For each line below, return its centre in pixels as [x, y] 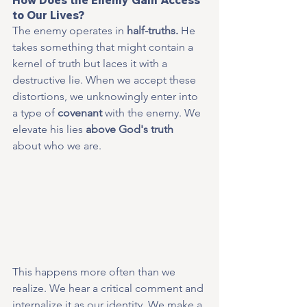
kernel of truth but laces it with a [91, 63]
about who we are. [57, 145]
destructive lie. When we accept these [106, 79]
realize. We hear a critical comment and [109, 288]
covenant [80, 112]
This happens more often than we [95, 271]
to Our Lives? [49, 15]
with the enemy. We [153, 112]
